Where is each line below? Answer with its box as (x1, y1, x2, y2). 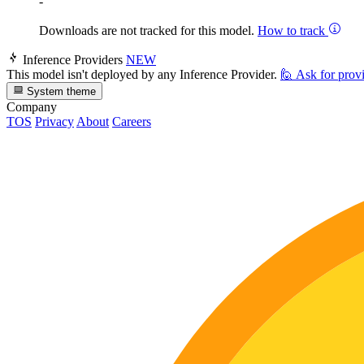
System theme (24, 84, 97, 97)
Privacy (35, 114, 74, 128)
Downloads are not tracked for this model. (39, 23, 258, 37)
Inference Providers (23, 52, 123, 67)
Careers (112, 114, 151, 128)
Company (6, 99, 57, 114)
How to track (258, 23, 328, 37)
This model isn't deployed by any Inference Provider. (6, 67, 277, 81)
